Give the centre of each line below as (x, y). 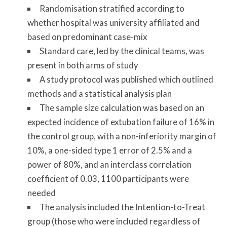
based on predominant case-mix (87, 37)
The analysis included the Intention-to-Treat (122, 207)
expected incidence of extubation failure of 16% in (121, 122)
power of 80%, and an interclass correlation (109, 165)
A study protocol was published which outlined (126, 80)
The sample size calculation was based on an (122, 108)
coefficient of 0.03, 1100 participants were (108, 179)
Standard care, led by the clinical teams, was (122, 51)
